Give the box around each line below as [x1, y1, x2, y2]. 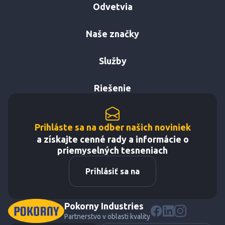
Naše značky [86, 29, 139, 39]
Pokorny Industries [64, 201, 144, 211]
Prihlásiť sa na [85, 167, 140, 176]
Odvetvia [92, 2, 133, 12]
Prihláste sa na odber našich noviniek [34, 122, 191, 132]
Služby [98, 56, 127, 66]
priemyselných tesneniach [57, 145, 168, 155]
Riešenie [94, 83, 131, 93]
